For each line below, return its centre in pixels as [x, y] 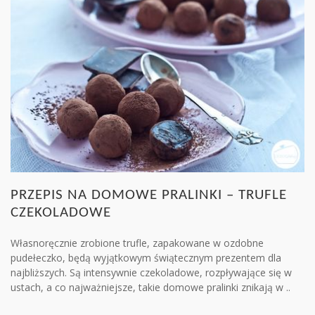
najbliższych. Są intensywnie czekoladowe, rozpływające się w [151, 272]
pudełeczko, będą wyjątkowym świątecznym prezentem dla [146, 257]
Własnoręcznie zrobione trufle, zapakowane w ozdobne [137, 243]
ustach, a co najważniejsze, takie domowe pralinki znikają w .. [150, 287]
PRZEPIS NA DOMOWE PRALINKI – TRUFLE [149, 195]
